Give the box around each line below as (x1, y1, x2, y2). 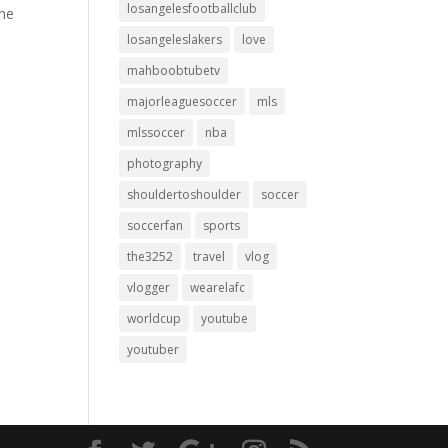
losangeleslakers (127, 31, 223, 48)
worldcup (127, 310, 182, 327)
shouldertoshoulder (127, 186, 242, 203)
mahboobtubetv (127, 62, 221, 79)
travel (193, 248, 226, 265)
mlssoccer (127, 124, 186, 141)
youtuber (127, 341, 180, 358)
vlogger (127, 279, 171, 296)
